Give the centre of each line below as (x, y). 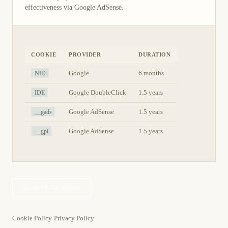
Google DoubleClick (97, 92)
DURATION (155, 54)
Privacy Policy (74, 218)
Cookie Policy (32, 218)
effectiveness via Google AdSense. (74, 7)
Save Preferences (52, 188)
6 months (151, 73)
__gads (43, 112)
